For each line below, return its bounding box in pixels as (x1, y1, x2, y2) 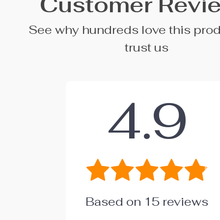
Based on (85, 194, 144, 209)
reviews (159, 194, 208, 209)
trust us (125, 40, 169, 55)
